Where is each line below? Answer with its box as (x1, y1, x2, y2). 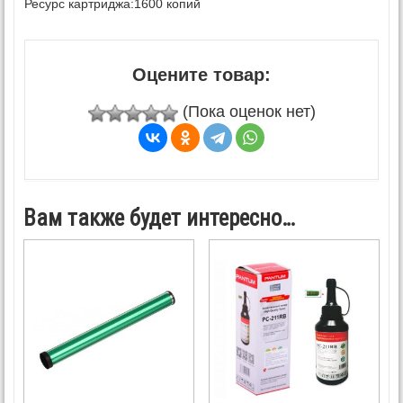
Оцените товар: (132, 65, 271, 85)
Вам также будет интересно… (23, 205, 295, 232)
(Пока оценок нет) (177, 103, 316, 121)
